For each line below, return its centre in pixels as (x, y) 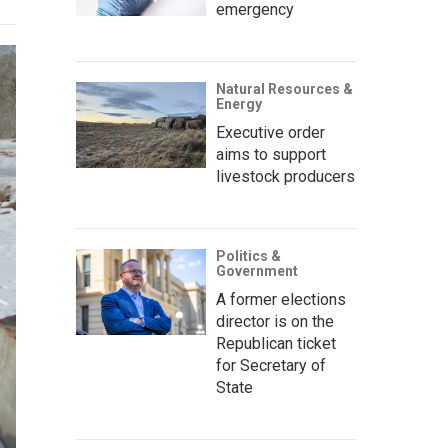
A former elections (281, 299)
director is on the (275, 321)
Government (257, 270)
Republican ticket (276, 343)
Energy (239, 103)
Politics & (248, 255)
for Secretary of (271, 365)
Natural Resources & (284, 88)
